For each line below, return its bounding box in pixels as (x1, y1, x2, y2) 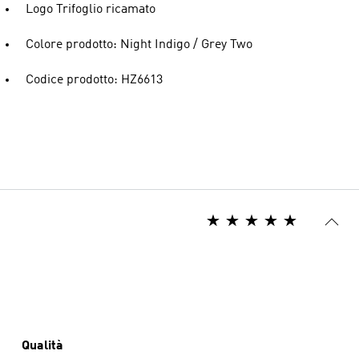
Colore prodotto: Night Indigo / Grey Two (26, 38, 252, 51)
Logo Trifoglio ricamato (26, 3, 155, 16)
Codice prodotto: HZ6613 (26, 74, 163, 87)
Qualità (22, 340, 63, 353)
